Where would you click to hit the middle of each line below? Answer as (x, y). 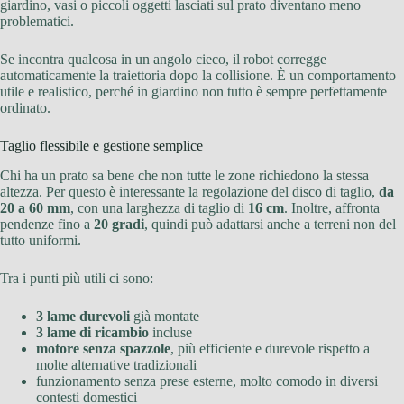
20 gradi (119, 224)
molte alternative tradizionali (116, 364)
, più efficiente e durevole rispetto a (270, 348)
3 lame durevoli (83, 316)
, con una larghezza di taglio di (159, 207)
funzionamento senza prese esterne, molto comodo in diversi (207, 381)
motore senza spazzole (103, 348)
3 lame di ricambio (92, 332)
